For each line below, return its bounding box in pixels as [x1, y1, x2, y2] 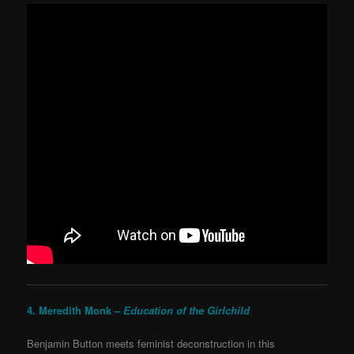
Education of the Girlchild [123, 302, 250, 318]
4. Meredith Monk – [27, 302, 124, 318]
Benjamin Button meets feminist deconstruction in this [27, 335, 276, 351]
